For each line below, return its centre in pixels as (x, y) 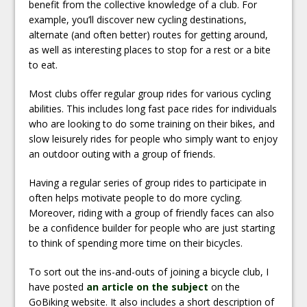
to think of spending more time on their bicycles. (136, 243)
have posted (58, 286)
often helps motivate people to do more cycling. (136, 197)
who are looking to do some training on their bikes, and (152, 123)
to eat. (44, 64)
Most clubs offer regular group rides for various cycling (150, 93)
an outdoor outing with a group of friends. (122, 153)
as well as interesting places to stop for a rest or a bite (150, 49)
